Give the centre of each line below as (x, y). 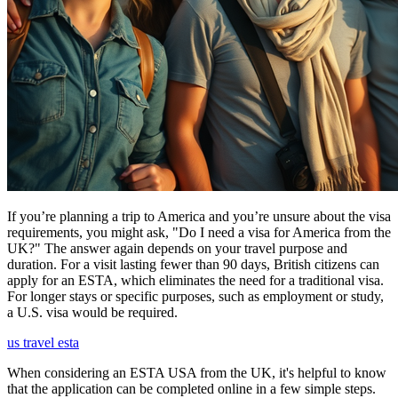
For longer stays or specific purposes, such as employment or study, (195, 296)
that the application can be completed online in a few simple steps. (191, 388)
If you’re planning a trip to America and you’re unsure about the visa (199, 216)
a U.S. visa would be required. (92, 312)
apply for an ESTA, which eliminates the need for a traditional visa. (195, 280)
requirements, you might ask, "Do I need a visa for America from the (199, 232)
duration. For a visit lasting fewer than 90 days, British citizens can (193, 264)
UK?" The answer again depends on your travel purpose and (177, 248)
